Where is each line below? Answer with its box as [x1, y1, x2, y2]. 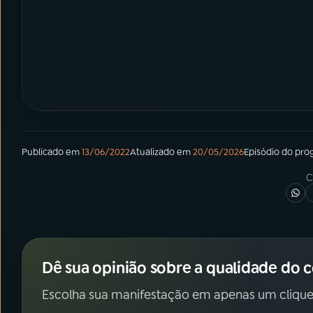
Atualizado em [130, 145, 191, 158]
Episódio [244, 145, 279, 158]
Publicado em [22, 145, 80, 158]
